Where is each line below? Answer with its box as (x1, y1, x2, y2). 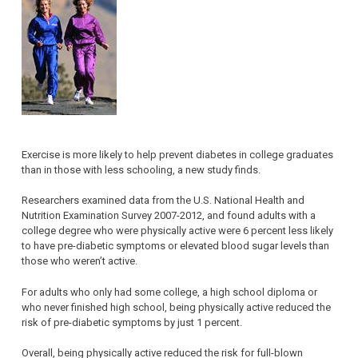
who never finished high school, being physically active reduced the (22, 300, 331, 313)
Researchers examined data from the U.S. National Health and (22, 194, 304, 207)
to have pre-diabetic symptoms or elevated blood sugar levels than (22, 240, 329, 253)
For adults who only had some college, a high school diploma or (22, 285, 317, 298)
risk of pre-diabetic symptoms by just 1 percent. (22, 316, 242, 328)
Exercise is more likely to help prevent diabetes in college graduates (22, 148, 333, 161)
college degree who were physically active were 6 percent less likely (22, 225, 333, 237)
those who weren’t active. (22, 255, 137, 268)
